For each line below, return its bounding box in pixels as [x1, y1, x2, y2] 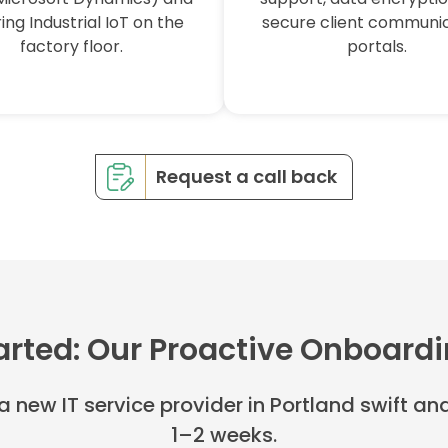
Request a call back [156, 164, 337, 190]
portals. [347, 35, 407, 59]
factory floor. [19, 35, 123, 59]
